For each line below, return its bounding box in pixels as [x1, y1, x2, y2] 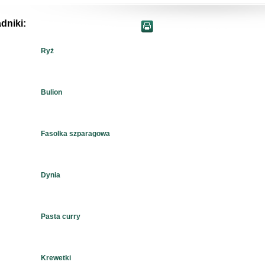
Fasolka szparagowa [41, 130, 111, 138]
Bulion [41, 88, 63, 97]
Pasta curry [41, 212, 81, 221]
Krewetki [41, 254, 72, 263]
